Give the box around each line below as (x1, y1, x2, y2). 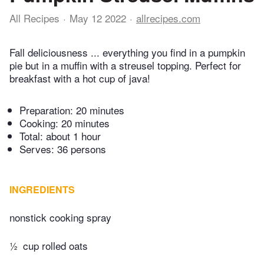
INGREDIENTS (9, 183, 75, 197)
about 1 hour (46, 128, 101, 144)
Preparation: (19, 103, 76, 118)
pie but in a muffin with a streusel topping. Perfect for (9, 58, 241, 73)
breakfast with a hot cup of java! (9, 71, 150, 86)
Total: (19, 128, 46, 144)
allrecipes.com (136, 11, 200, 25)
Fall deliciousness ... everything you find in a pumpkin (9, 45, 245, 60)
